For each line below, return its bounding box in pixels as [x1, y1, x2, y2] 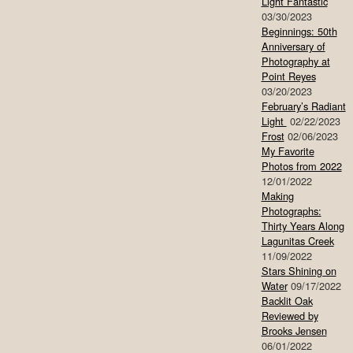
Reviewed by [261, 308, 318, 324]
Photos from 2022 [261, 158, 342, 174]
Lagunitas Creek [261, 233, 334, 249]
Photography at [261, 54, 330, 69]
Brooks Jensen [261, 323, 327, 339]
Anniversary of [261, 39, 325, 54]
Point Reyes [261, 69, 316, 84]
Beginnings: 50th [261, 24, 337, 39]
